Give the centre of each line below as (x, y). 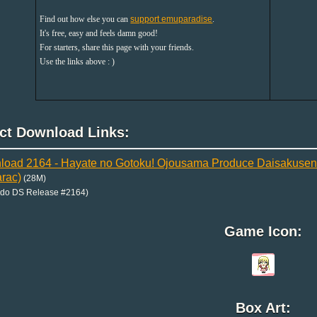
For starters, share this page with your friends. (117, 47)
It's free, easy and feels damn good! (99, 33)
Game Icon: (263, 231)
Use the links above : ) (77, 61)
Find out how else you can (85, 19)
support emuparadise (172, 19)
